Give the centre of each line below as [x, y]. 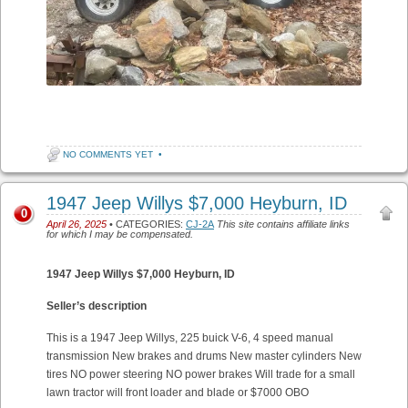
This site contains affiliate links [283, 224]
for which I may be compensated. [120, 235]
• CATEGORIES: [146, 224]
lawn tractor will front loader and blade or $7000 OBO [178, 393]
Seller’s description [97, 306]
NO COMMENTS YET [108, 155]
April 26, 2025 [76, 224]
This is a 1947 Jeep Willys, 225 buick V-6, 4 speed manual [190, 338]
